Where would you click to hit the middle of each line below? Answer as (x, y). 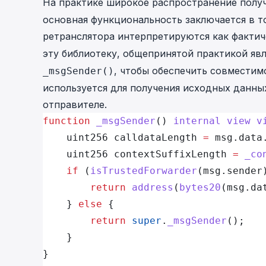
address (150, 187)
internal (197, 121)
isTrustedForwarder (144, 171)
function (66, 121)
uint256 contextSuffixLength (138, 154)
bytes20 (200, 187)
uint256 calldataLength (123, 137)
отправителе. (75, 104)
